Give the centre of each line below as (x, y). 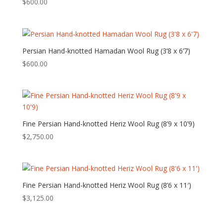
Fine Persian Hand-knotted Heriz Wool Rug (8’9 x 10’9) (108, 123)
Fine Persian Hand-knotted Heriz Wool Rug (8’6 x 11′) (107, 185)
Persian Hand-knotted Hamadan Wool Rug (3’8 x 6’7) (106, 51)
